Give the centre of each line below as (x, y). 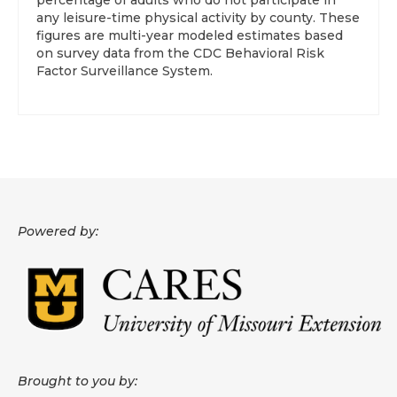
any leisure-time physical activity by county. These (198, 18)
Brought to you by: (78, 381)
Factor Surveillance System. (125, 71)
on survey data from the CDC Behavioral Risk (180, 53)
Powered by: (58, 231)
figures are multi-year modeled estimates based (190, 35)
